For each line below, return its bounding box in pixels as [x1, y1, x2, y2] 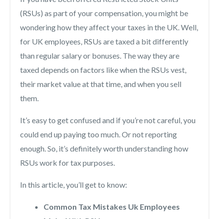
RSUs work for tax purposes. [20, 158, 115, 168]
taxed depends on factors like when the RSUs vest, [20, 65, 186, 75]
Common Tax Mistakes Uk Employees [44, 202, 180, 212]
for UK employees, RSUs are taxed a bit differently [20, 37, 188, 46]
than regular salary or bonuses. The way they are [20, 51, 179, 61]
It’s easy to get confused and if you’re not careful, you [20, 115, 196, 125]
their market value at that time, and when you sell [20, 79, 181, 89]
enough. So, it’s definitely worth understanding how [20, 144, 188, 153]
